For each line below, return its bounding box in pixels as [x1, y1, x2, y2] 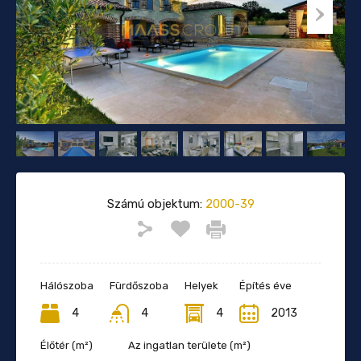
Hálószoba [40, 279, 93, 292]
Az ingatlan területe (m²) [128, 338, 251, 351]
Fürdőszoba [110, 279, 168, 292]
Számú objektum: [106, 196, 202, 211]
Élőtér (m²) [40, 338, 93, 351]
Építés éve [239, 279, 292, 292]
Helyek [185, 279, 218, 292]
